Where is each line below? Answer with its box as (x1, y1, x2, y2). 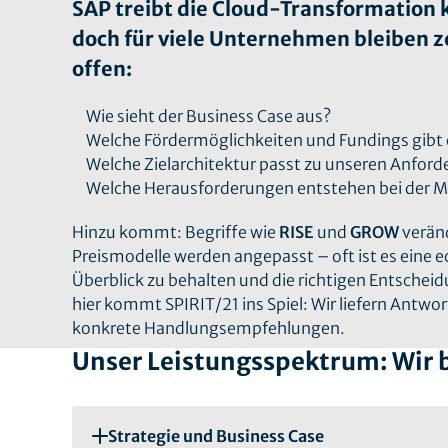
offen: (72, 56, 132, 81)
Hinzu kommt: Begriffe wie (72, 222, 279, 242)
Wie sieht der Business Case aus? (86, 106, 332, 126)
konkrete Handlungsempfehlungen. (72, 318, 345, 338)
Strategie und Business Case (108, 425, 324, 446)
